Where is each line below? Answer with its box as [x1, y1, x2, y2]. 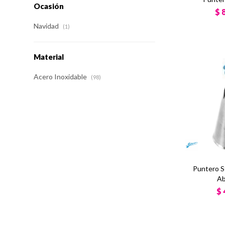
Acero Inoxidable [34, 72, 89, 81]
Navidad [34, 22, 61, 30]
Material [34, 52, 64, 61]
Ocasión [34, 2, 64, 11]
